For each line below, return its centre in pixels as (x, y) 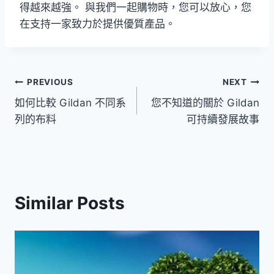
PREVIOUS (50, 82)
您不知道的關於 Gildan (205, 103)
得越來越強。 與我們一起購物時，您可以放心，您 (135, 8)
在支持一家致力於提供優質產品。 (98, 24)
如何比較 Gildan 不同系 (70, 103)
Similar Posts (70, 203)
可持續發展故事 (223, 120)
